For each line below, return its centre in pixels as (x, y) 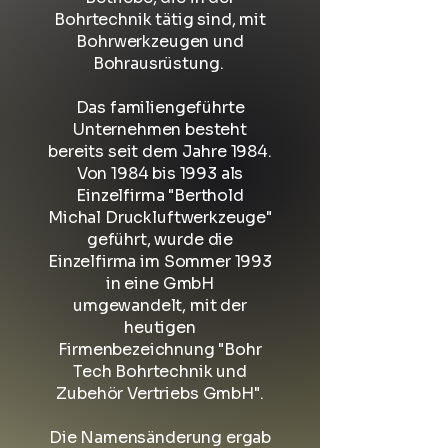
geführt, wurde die (160, 239)
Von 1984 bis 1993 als (160, 173)
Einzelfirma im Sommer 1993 (160, 261)
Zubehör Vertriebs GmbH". (160, 393)
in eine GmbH (160, 283)
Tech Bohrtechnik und (160, 371)
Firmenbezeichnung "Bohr (160, 349)
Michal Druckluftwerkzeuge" (160, 217)
